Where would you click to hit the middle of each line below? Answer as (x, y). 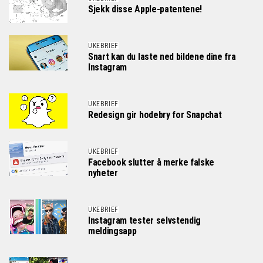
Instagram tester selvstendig (145, 220)
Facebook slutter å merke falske (151, 162)
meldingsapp (112, 231)
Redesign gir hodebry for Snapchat (155, 115)
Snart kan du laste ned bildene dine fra (162, 57)
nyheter (103, 173)
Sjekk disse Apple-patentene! (145, 9)
